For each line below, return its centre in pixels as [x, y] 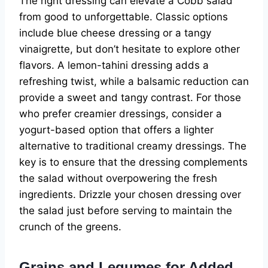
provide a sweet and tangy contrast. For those [130, 98]
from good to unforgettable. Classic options [124, 17]
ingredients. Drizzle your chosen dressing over [130, 195]
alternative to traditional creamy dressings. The [133, 146]
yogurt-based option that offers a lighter [116, 130]
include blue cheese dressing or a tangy [115, 33]
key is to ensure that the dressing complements [133, 162]
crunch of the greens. [70, 227]
